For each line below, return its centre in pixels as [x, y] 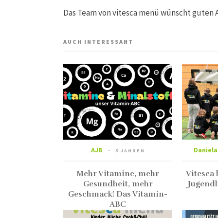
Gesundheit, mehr [118, 184]
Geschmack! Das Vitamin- [118, 194]
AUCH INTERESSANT [98, 42]
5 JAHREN [130, 151]
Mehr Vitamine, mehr [118, 174]
